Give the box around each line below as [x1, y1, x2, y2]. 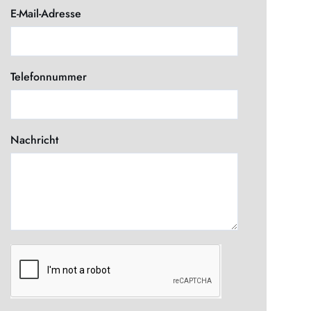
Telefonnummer [10, 69, 87, 85]
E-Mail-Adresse [10, 6, 82, 22]
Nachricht [10, 132, 59, 149]
